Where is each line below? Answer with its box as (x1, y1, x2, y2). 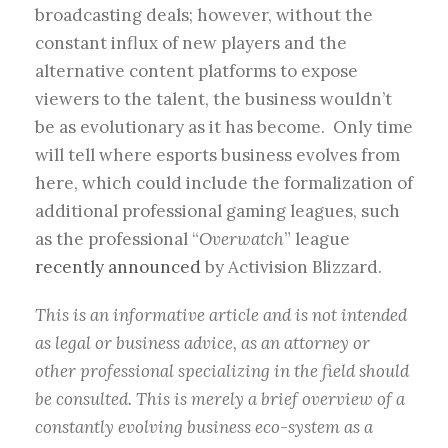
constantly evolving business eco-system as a (35, 416, 373, 439)
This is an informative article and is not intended (35, 304, 407, 327)
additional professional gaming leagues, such (35, 200, 400, 223)
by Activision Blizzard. (201, 256, 382, 279)
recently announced (35, 256, 201, 279)
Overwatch (199, 228, 284, 251)
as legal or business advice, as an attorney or (35, 332, 370, 355)
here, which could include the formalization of (35, 172, 413, 195)
